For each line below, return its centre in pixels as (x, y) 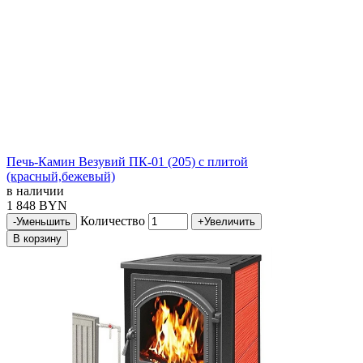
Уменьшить (43, 222)
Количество (113, 221)
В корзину (37, 239)
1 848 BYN (37, 206)
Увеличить (230, 222)
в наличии (35, 191)
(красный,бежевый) (61, 177)
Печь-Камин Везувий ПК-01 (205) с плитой (127, 162)
